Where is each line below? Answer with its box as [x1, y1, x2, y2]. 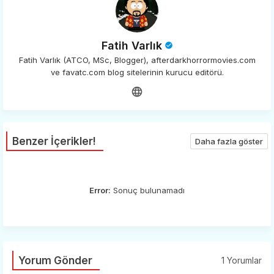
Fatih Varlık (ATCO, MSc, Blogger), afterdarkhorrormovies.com [18, 54, 256, 65]
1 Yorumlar [221, 255, 262, 265]
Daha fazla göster [195, 136, 263, 146]
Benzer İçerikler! [12, 135, 96, 147]
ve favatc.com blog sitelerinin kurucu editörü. [50, 67, 224, 77]
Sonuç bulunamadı [111, 185, 185, 195]
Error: [89, 185, 111, 195]
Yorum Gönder [18, 254, 92, 267]
